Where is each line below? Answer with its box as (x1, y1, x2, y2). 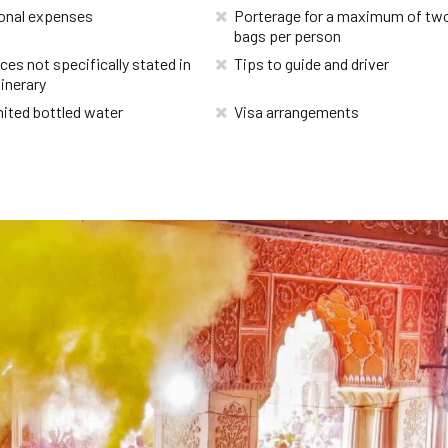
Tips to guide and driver (234, 53, 390, 73)
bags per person (234, 25, 342, 45)
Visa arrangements (234, 101, 360, 121)
